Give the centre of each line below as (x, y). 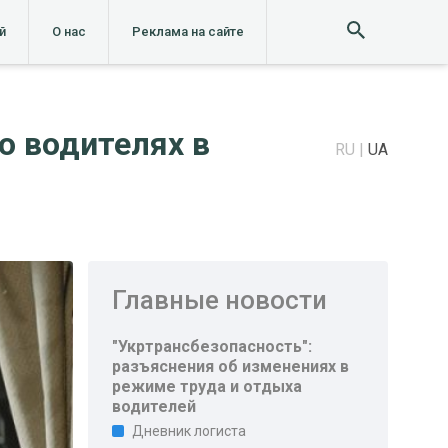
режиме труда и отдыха (207, 386)
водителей (154, 406)
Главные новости (220, 300)
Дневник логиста (189, 431)
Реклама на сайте (187, 31)
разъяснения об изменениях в (231, 366)
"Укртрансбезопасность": (212, 346)
